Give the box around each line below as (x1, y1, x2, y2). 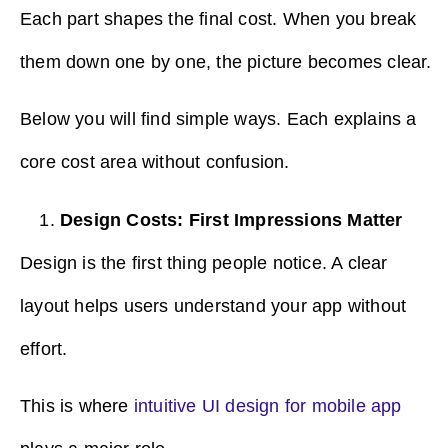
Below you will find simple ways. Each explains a (20, 109, 417, 130)
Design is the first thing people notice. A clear (20, 252, 388, 273)
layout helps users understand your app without (20, 295, 407, 316)
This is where (20, 396, 134, 417)
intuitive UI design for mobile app (133, 396, 402, 417)
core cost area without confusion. (20, 152, 290, 173)
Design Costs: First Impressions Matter (60, 209, 403, 230)
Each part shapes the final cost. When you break (20, 8, 417, 29)
